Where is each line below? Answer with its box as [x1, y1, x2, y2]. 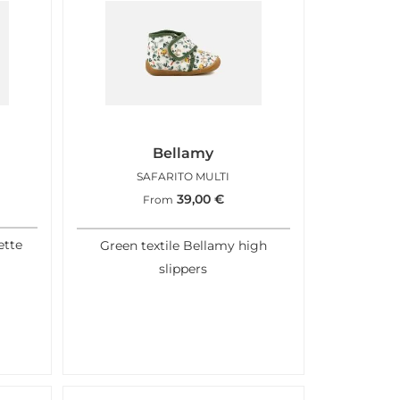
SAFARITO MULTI [137, 169, 230, 183]
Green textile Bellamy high [99, 238, 267, 254]
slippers [159, 262, 208, 277]
